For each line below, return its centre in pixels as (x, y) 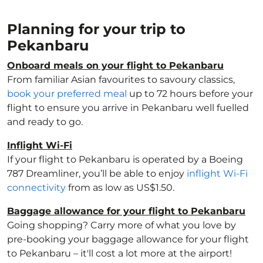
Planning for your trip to (96, 29)
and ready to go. (45, 122)
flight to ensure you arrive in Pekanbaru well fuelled (128, 108)
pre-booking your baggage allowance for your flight (128, 239)
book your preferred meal (67, 94)
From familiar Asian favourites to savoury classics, (121, 80)
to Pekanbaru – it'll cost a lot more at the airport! (119, 253)
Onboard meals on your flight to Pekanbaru (115, 65)
